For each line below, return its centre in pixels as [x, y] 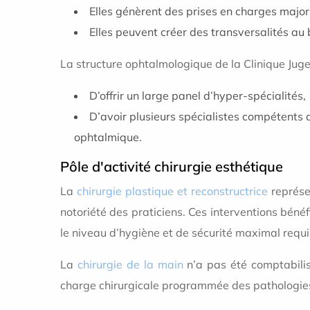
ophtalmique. [108, 137]
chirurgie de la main [130, 265]
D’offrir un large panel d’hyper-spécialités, [198, 96]
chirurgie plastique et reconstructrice [172, 191]
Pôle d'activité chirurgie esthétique [172, 167]
